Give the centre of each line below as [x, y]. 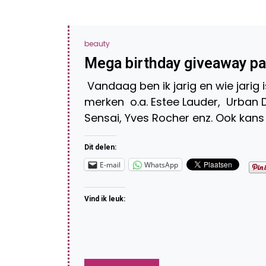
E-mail [110, 164]
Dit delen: [100, 147]
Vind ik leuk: [105, 199]
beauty [97, 44]
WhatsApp [161, 164]
